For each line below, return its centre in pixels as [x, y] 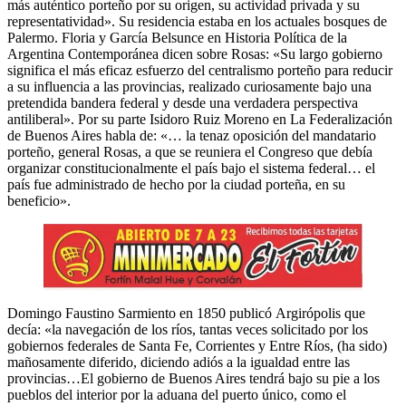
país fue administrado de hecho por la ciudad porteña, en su [176, 185]
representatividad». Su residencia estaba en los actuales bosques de [197, 22]
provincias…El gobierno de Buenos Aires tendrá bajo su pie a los [193, 378]
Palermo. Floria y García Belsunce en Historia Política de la [177, 38]
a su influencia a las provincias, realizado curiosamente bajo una [189, 87]
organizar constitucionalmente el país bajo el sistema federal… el [191, 169]
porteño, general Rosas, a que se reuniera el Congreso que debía [190, 152]
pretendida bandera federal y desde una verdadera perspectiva [183, 103]
